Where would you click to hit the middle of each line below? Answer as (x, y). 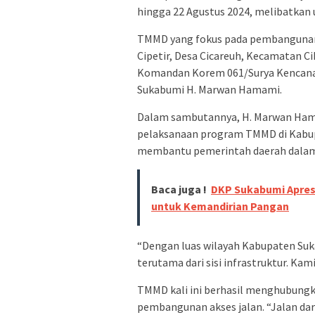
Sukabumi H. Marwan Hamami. (210, 89)
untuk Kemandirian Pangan (220, 206)
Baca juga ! (179, 189)
